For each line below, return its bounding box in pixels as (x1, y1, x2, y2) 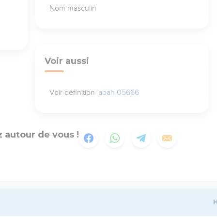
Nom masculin (49, 3, 96, 13)
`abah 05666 (96, 88, 139, 97)
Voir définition (49, 88, 97, 97)
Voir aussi (44, 55, 89, 66)
